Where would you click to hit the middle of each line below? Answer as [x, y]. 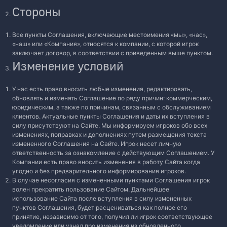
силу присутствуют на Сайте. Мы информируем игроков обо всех [110, 125]
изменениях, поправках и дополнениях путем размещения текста [109, 135]
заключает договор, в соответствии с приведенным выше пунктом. [112, 53]
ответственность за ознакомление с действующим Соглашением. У [113, 153]
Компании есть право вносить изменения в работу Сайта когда [106, 162]
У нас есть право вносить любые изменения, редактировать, [102, 89]
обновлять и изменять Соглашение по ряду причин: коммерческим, [112, 98]
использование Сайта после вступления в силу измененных [102, 198]
